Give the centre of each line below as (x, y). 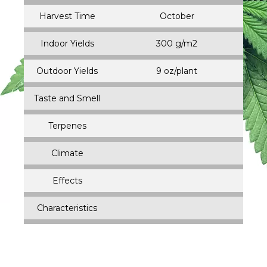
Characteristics (67, 208)
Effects (67, 180)
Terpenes (67, 125)
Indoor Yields (67, 43)
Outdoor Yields (67, 71)
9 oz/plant (177, 71)
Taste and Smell (67, 98)
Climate (67, 153)
